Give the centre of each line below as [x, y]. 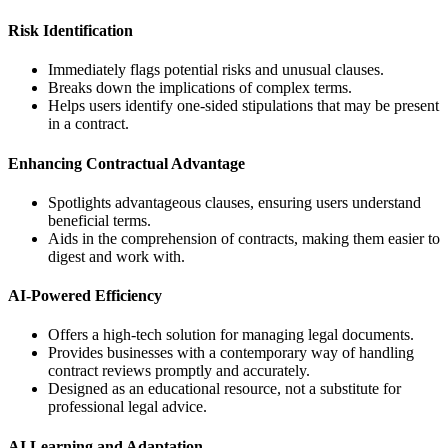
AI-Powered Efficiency [85, 296]
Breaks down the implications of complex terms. [200, 88]
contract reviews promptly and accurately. [179, 371]
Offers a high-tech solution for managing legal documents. [231, 335]
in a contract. [88, 124]
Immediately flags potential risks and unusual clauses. [216, 70]
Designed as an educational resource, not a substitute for [224, 389]
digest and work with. [116, 256]
